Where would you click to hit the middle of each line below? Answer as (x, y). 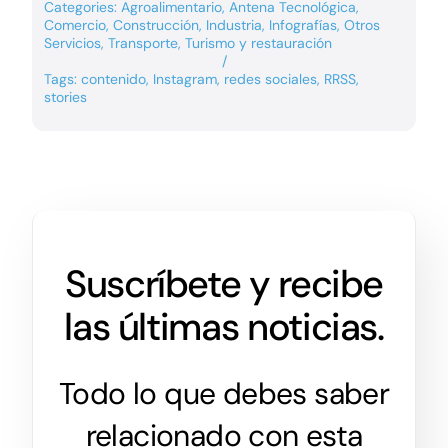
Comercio (74, 25)
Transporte (142, 43)
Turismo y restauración (258, 43)
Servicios (72, 43)
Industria (233, 25)
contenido (113, 79)
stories (65, 97)
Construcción (155, 25)
